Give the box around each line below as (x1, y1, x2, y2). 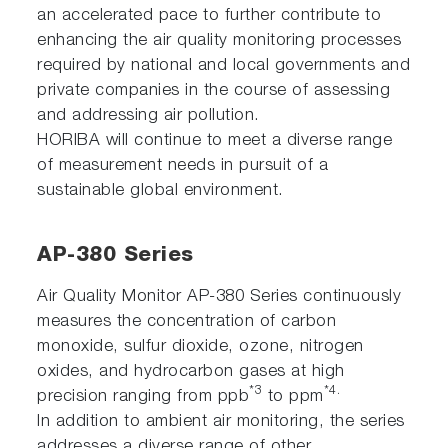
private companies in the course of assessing (37, 82, 391, 100)
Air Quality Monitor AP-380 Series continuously (37, 288, 402, 306)
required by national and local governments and (37, 57, 411, 75)
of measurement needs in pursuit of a (37, 157, 329, 175)
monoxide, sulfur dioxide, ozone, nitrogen (37, 338, 364, 356)
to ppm (262, 388, 324, 406)
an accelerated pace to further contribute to (37, 7, 382, 25)
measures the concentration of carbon (37, 313, 337, 331)
